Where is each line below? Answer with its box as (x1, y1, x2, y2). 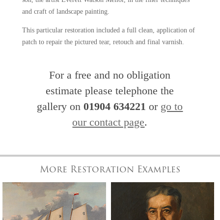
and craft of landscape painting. (22, 8, 110, 15)
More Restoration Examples (40, 165, 180, 175)
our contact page (72, 116, 145, 128)
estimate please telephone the (46, 84, 174, 97)
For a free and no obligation (49, 69, 171, 81)
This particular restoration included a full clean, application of (22, 27, 195, 34)
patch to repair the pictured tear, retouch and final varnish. (22, 38, 184, 46)
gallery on (37, 100, 84, 112)
